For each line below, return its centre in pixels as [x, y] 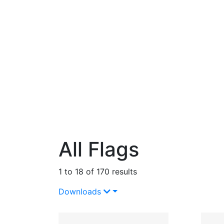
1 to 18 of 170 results [98, 171]
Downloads [80, 191]
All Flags [99, 149]
